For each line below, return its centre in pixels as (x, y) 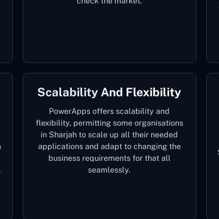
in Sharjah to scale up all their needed (109, 135)
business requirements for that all (109, 158)
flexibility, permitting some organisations (109, 123)
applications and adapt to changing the (109, 146)
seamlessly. (109, 170)
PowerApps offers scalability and (109, 111)
